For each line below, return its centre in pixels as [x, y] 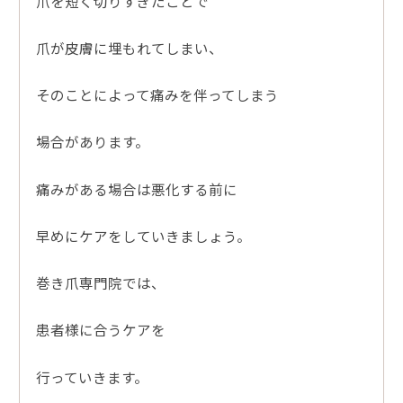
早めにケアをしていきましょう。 [143, 235]
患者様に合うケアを [100, 330]
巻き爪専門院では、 [100, 283]
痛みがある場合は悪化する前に [136, 188]
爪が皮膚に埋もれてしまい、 [129, 47]
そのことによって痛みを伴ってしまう [157, 95]
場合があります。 [92, 142]
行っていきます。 [92, 376]
